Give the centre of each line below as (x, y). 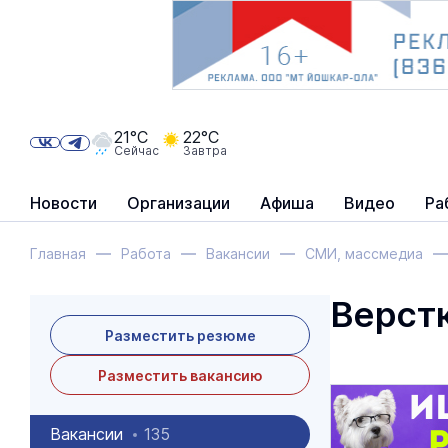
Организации (178, 203)
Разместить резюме (180, 335)
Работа (146, 253)
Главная (58, 253)
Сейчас (136, 150)
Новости (63, 203)
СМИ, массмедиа (364, 253)
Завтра (205, 150)
